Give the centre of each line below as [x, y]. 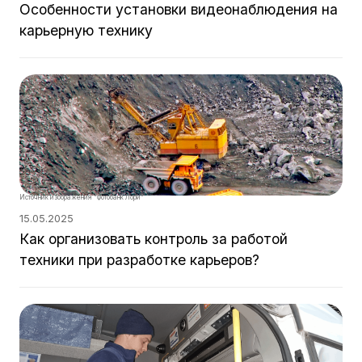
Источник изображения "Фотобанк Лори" [82, 197]
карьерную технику [86, 30]
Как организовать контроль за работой [154, 239]
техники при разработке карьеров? [139, 260]
